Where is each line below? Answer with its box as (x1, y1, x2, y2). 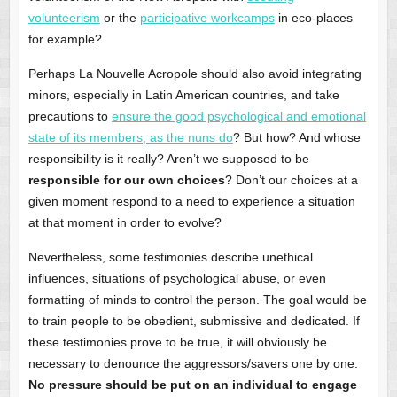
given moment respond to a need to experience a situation (27, 194, 355, 209)
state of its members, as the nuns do (27, 130, 233, 145)
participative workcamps (139, 11, 275, 26)
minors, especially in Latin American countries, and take (27, 88, 339, 103)
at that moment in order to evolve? (27, 215, 222, 230)
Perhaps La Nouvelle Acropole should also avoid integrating (27, 66, 362, 82)
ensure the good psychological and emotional (111, 109, 366, 124)
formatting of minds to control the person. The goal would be (27, 292, 367, 307)
